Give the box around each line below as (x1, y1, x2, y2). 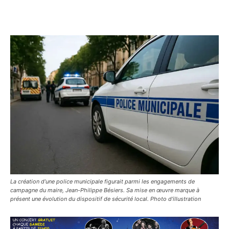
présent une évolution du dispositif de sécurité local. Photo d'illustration (10, 195, 201, 202)
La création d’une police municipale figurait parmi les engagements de (10, 177, 195, 185)
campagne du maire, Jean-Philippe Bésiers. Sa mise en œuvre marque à (10, 186, 199, 194)
